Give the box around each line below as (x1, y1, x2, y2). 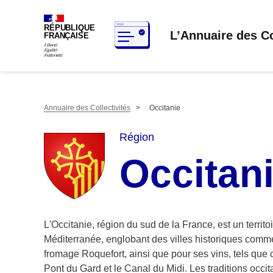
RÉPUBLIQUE (44, 24, 95, 32)
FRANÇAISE (44, 32, 89, 40)
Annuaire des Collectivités (44, 103, 130, 112)
